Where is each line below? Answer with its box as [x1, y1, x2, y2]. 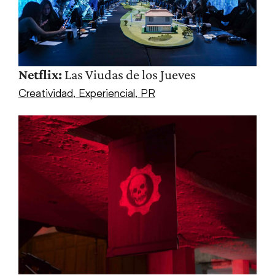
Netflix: [18, 67, 62, 83]
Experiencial [78, 86, 135, 100]
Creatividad [18, 86, 73, 100]
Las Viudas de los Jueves [61, 67, 196, 83]
